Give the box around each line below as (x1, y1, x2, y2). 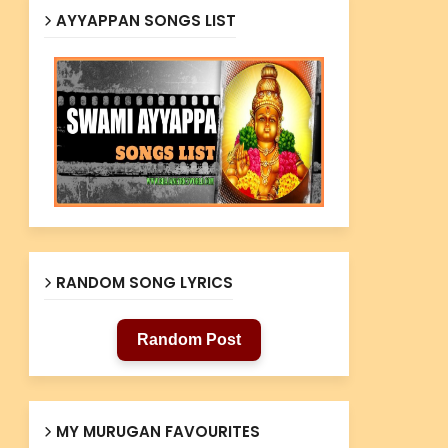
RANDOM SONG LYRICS (55, 272, 233, 293)
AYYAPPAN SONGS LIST (55, 10, 236, 31)
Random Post (136, 331, 241, 348)
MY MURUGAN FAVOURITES (55, 421, 260, 442)
